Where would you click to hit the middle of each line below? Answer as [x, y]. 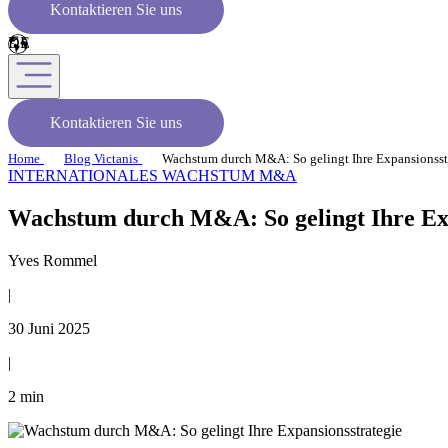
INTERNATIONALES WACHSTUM [133, 175]
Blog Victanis [101, 158]
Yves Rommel [52, 260]
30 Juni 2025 [49, 328]
